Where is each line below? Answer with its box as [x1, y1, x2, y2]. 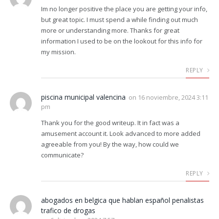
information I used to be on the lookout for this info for [41, 36, 202, 45]
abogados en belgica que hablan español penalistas [41, 195, 204, 205]
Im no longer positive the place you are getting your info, [41, 4, 207, 13]
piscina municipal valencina [41, 92, 126, 102]
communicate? [41, 150, 84, 159]
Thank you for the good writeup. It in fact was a [41, 118, 179, 127]
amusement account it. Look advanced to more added [41, 129, 200, 138]
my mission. [41, 47, 76, 56]
